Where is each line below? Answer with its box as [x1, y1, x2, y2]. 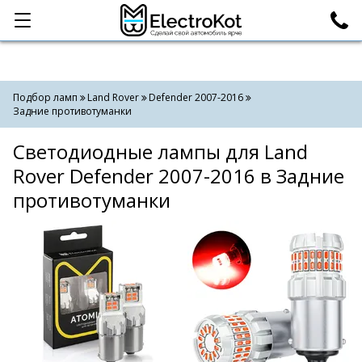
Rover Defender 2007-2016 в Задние [13, 162, 344, 189]
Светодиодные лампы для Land [13, 138, 308, 165]
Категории [26, 11, 95, 29]
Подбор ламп [13, 90, 78, 104]
